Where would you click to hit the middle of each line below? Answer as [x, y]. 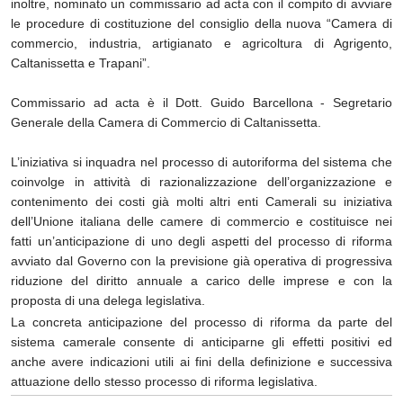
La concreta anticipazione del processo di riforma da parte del [201, 322]
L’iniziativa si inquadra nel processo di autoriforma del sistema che [201, 162]
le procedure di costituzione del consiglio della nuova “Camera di [201, 23]
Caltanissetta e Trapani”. [81, 63]
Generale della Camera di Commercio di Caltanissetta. [166, 122]
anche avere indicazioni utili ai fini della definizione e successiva [201, 362]
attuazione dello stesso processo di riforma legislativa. [164, 382]
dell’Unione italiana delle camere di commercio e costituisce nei [201, 221]
